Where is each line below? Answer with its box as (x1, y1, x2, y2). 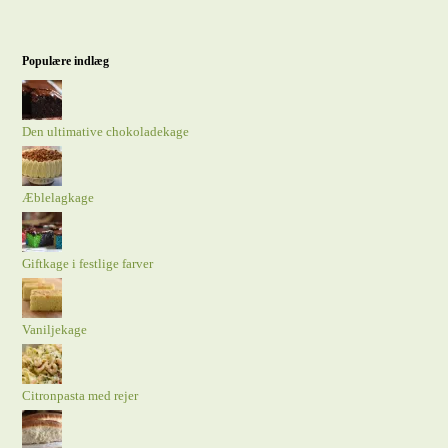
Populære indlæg (22, 54, 110, 68)
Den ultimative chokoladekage (22, 124, 190, 139)
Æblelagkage (22, 190, 95, 205)
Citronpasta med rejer (22, 388, 139, 403)
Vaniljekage (22, 322, 88, 337)
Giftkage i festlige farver (22, 256, 154, 271)
